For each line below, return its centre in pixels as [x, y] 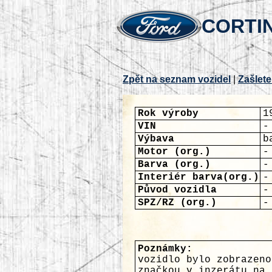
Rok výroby [168, 114]
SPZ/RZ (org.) [177, 203]
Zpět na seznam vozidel [177, 79]
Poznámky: [165, 249]
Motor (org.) [174, 152]
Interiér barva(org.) [199, 177]
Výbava [156, 139]
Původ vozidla [177, 190]
